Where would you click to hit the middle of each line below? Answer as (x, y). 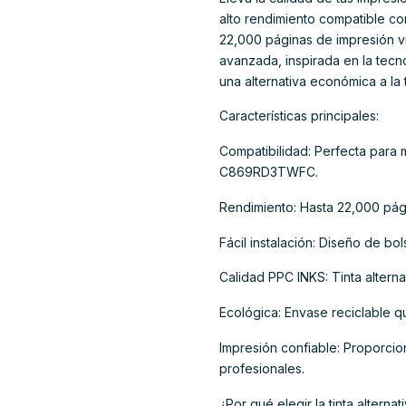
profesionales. (262, 368)
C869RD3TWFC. (269, 172)
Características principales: (299, 116)
